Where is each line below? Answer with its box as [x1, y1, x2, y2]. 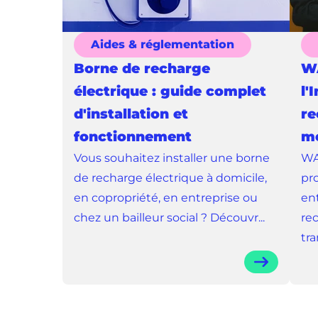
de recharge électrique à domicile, [74, 171, 267, 185]
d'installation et [74, 106, 188, 122]
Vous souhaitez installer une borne [74, 151, 270, 165]
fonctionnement [74, 128, 192, 145]
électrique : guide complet [74, 83, 266, 99]
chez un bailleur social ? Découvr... [74, 211, 265, 224]
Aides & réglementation [91, 38, 234, 51]
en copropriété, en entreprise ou [74, 191, 258, 204]
